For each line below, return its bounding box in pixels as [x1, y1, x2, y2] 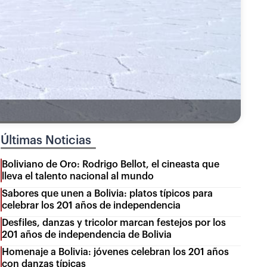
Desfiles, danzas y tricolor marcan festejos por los [2, 218, 226, 228]
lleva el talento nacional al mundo [2, 172, 154, 182]
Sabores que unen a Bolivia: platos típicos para [2, 189, 213, 199]
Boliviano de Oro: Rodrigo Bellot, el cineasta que [2, 160, 220, 170]
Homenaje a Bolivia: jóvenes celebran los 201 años [2, 247, 229, 257]
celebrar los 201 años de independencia [2, 201, 181, 211]
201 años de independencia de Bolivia [2, 230, 172, 240]
